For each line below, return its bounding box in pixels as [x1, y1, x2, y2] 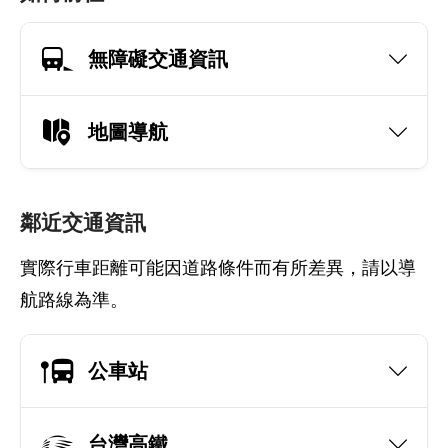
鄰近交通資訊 [20, 211, 146, 234]
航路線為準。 [20, 290, 128, 310]
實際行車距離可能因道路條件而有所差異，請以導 [20, 258, 416, 278]
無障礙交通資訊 [88, 47, 228, 70]
